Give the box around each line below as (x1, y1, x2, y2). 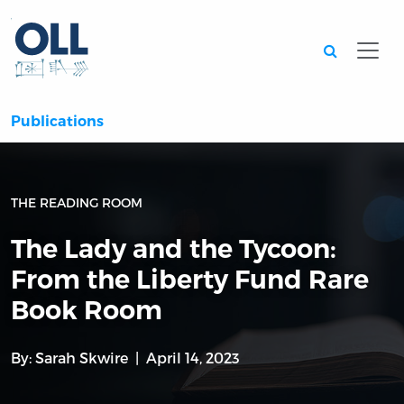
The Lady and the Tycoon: (11, 233, 336, 265)
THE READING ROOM (11, 195, 142, 211)
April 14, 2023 (146, 349, 240, 367)
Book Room (11, 294, 162, 326)
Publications (11, 113, 104, 131)
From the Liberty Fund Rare (11, 263, 369, 296)
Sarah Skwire (35, 349, 128, 367)
